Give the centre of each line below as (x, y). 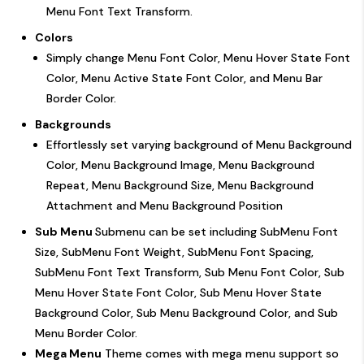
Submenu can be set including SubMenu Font (217, 231)
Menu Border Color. (86, 333)
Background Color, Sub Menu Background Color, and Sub (186, 312)
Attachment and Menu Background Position (165, 205)
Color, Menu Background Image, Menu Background (180, 165)
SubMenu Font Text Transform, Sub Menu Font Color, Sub (190, 272)
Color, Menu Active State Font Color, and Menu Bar (184, 78)
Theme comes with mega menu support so (220, 353)
